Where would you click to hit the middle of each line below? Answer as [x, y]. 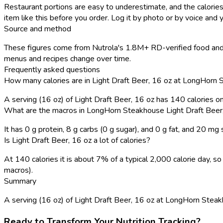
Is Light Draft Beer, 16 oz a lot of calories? [77, 140]
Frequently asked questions [52, 69]
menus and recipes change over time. [67, 58]
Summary [20, 181]
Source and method [38, 29]
